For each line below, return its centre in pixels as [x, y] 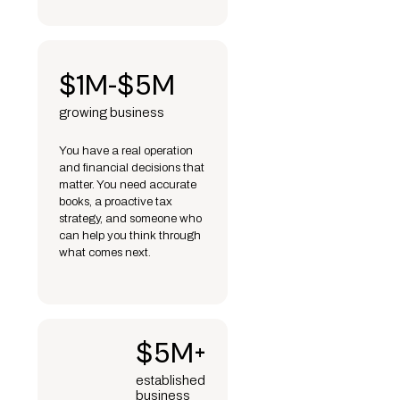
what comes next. [105, 252]
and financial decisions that [132, 167]
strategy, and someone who [130, 218]
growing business [112, 112]
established [171, 381]
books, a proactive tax [116, 201]
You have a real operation [126, 150]
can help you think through [130, 235]
